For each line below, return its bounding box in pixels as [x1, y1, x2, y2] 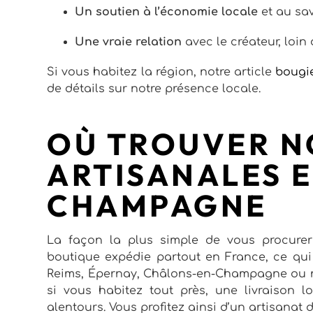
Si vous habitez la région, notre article [47, 65, 276, 78]
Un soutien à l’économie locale [75, 5, 259, 18]
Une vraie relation [75, 35, 182, 48]
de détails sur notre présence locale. [47, 82, 261, 95]
